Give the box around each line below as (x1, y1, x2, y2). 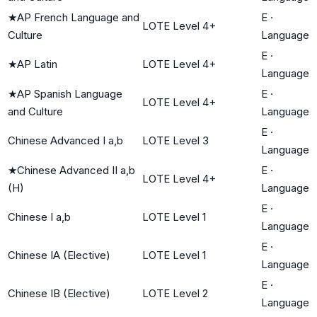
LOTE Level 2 (142, 286, 208, 300)
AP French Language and (17, 10, 139, 24)
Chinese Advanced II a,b (17, 163, 135, 177)
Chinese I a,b (8, 209, 71, 224)
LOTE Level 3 (142, 133, 209, 147)
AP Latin (17, 57, 57, 71)
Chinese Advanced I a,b (8, 133, 123, 147)
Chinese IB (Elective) (8, 286, 110, 300)
